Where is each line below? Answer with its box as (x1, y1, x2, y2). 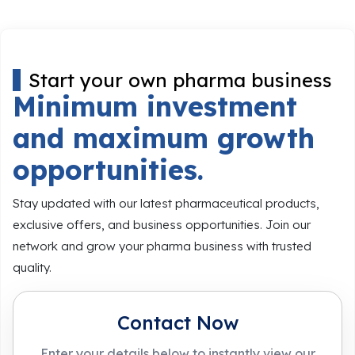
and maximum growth (13, 121, 315, 156)
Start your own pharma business (29, 68, 332, 93)
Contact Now (116, 311, 239, 335)
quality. (13, 260, 52, 276)
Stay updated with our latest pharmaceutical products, (13, 196, 319, 212)
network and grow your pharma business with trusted (13, 239, 311, 254)
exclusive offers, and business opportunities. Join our (13, 217, 311, 233)
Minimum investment (13, 90, 297, 124)
